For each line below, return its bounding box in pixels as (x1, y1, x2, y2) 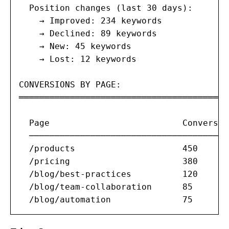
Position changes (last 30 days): (19, 3, 193, 13)
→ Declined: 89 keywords (19, 29, 157, 38)
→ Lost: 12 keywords (19, 54, 136, 64)
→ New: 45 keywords (19, 41, 131, 51)
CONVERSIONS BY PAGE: (19, 80, 121, 89)
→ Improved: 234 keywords (19, 16, 162, 26)
